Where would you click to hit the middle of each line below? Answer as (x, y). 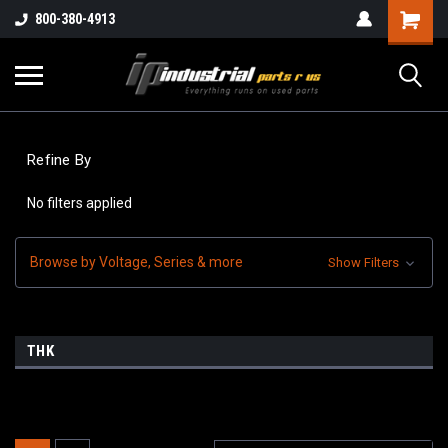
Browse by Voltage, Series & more (136, 261)
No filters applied (79, 202)
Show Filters (364, 262)
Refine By (59, 160)
